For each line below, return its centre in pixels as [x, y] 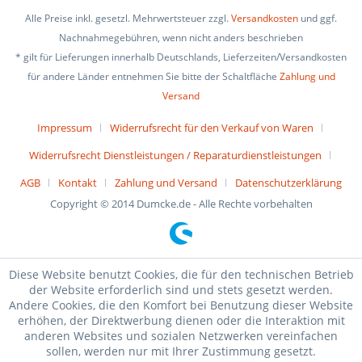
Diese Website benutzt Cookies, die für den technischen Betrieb [181, 274]
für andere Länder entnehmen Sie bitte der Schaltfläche [153, 77]
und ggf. [318, 19]
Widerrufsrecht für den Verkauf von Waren [211, 128]
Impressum [64, 128]
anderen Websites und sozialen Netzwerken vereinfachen [181, 336]
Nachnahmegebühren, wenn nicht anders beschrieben [181, 38]
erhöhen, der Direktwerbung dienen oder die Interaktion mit [181, 320]
